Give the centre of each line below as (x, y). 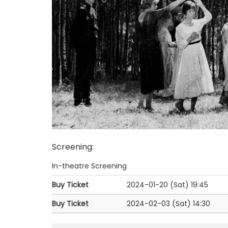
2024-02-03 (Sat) (159, 203)
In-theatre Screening (89, 166)
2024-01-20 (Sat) (158, 184)
